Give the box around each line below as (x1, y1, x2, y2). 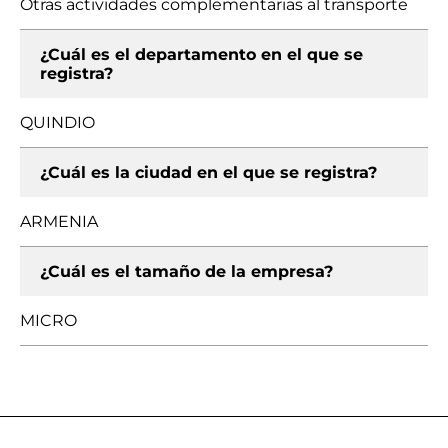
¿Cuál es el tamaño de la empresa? (40, 262, 333, 281)
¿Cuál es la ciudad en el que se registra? (40, 163, 377, 182)
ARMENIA (20, 212, 98, 231)
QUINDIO (20, 113, 95, 132)
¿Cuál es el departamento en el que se (40, 45, 363, 64)
